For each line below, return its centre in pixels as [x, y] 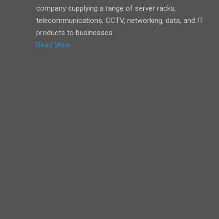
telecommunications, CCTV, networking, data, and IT [120, 21]
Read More [54, 45]
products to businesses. [75, 33]
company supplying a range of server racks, [106, 8]
